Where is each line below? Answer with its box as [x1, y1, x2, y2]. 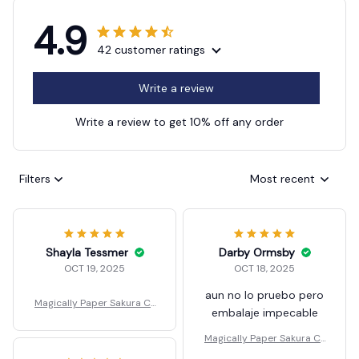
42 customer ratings [97, 42, 205, 57]
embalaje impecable [211, 305, 318, 320]
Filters [19, 171, 50, 187]
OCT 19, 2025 [64, 261, 125, 275]
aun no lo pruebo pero [205, 287, 324, 302]
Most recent [250, 171, 315, 187]
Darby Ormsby [218, 244, 295, 260]
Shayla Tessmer [45, 244, 128, 260]
